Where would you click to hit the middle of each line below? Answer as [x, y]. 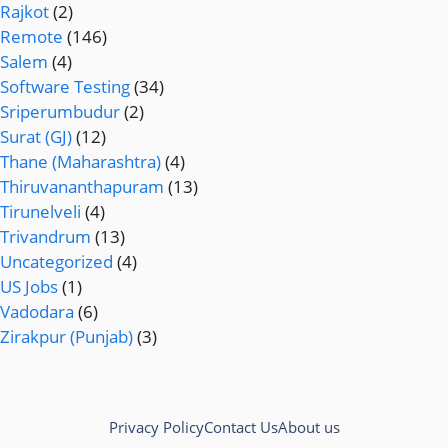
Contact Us [240, 427]
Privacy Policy [156, 427]
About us [308, 427]
